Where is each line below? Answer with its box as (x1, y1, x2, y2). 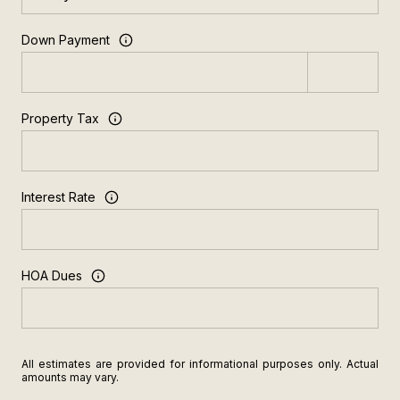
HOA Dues (21, 268, 82, 284)
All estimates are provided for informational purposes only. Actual (21, 356, 379, 371)
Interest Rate (21, 189, 96, 205)
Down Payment (21, 32, 110, 48)
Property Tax (21, 111, 99, 127)
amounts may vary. (21, 370, 119, 384)
